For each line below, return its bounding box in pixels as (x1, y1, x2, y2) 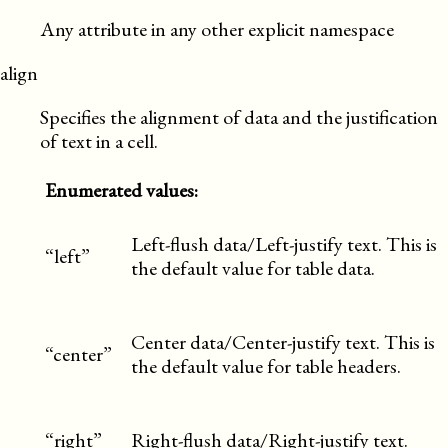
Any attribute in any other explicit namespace (40, 16, 394, 42)
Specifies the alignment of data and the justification (40, 104, 438, 130)
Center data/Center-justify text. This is (131, 329, 435, 355)
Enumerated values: (45, 177, 198, 203)
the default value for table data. (131, 255, 375, 281)
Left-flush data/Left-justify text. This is (131, 231, 437, 257)
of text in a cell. (40, 128, 158, 154)
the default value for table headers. (131, 353, 401, 379)
